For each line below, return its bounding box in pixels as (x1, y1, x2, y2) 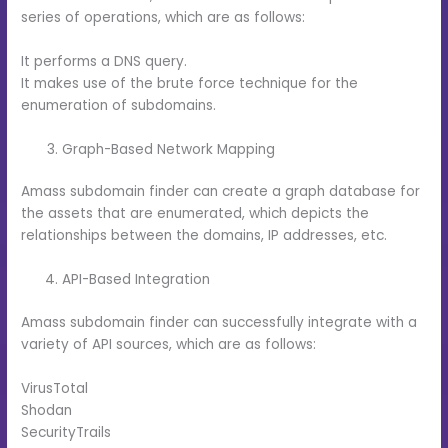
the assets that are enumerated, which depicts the (21, 204, 370, 224)
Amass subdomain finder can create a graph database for (21, 182, 421, 202)
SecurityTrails (21, 422, 112, 442)
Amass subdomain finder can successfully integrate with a (21, 312, 418, 332)
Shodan (21, 400, 73, 420)
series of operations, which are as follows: (21, 8, 306, 28)
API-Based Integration (62, 270, 211, 290)
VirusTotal (21, 378, 89, 398)
